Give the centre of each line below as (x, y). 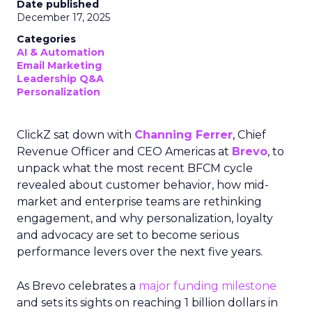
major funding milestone (208, 286)
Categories (46, 39)
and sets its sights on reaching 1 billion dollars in (147, 303)
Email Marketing (59, 65)
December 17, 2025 (63, 17)
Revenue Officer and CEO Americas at (124, 151)
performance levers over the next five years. (140, 252)
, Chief (249, 135)
